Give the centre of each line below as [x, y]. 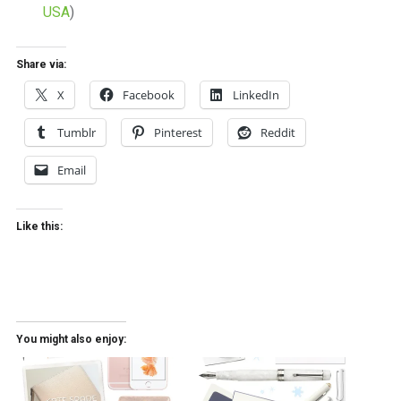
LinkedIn [256, 94]
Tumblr [76, 132]
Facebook [148, 94]
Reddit [277, 132]
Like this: [39, 226]
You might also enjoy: [71, 339]
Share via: [41, 64]
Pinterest [178, 132]
